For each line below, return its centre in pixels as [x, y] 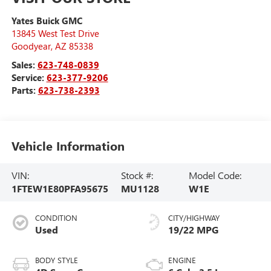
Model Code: [215, 175]
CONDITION [56, 218]
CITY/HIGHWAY [194, 218]
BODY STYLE [56, 260]
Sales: [24, 65]
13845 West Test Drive [55, 34]
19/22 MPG [193, 230]
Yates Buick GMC [47, 21]
